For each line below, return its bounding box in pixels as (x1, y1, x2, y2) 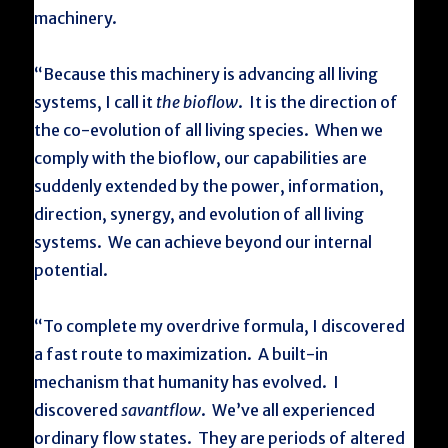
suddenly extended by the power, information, (34, 176, 385, 196)
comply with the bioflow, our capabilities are (34, 148, 368, 168)
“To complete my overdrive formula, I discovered (34, 316, 406, 336)
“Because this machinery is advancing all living (34, 64, 379, 84)
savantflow (121, 400, 202, 420)
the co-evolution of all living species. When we (34, 120, 384, 140)
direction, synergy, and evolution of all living (34, 204, 365, 224)
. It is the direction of (238, 92, 399, 112)
